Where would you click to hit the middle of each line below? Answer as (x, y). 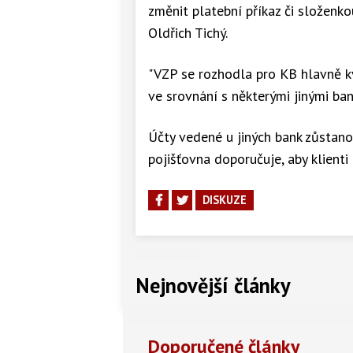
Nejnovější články (213, 285)
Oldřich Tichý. (188, 32)
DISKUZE (225, 199)
